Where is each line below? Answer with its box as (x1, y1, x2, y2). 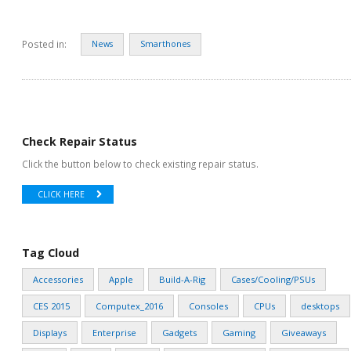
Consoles (189, 300, 228, 313)
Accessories (33, 273, 83, 286)
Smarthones (140, 38, 190, 50)
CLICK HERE (38, 189, 85, 201)
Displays (33, 327, 67, 339)
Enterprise (92, 327, 136, 339)
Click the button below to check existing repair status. (22, 157, 259, 171)
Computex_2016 (96, 300, 163, 313)
